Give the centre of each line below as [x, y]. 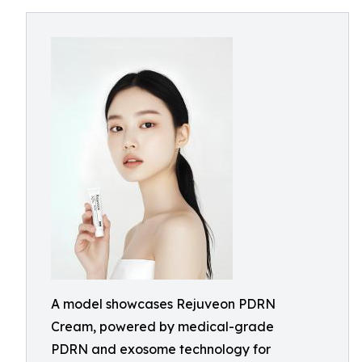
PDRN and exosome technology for [161, 349]
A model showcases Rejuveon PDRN [163, 304]
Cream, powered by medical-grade [162, 326]
